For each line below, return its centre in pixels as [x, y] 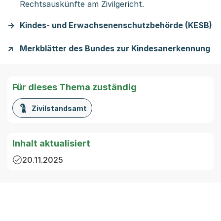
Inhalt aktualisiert [51, 144]
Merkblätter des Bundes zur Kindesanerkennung [115, 49]
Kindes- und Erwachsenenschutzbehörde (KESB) [116, 25]
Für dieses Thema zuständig [74, 87]
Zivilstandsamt [59, 109]
